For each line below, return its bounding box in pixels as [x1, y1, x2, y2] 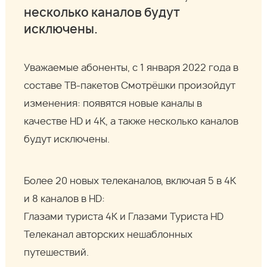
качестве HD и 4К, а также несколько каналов [24, 117, 239, 127]
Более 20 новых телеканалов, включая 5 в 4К [24, 176, 237, 187]
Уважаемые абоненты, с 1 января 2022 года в [24, 63, 239, 73]
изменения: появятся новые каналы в [24, 99, 203, 109]
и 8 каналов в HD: [24, 194, 105, 204]
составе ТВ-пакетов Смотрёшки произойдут [24, 81, 236, 91]
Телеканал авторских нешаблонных [24, 230, 193, 240]
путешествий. [24, 248, 89, 258]
